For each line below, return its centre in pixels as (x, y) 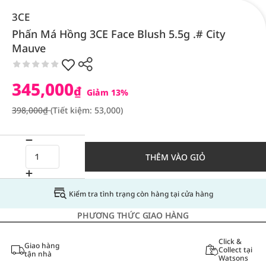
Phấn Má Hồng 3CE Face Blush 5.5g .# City (119, 34)
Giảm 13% (106, 92)
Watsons (233, 258)
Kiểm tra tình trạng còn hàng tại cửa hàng (141, 194)
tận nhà (38, 254)
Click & (230, 241)
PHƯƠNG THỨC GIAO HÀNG (133, 215)
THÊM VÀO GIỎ (175, 157)
